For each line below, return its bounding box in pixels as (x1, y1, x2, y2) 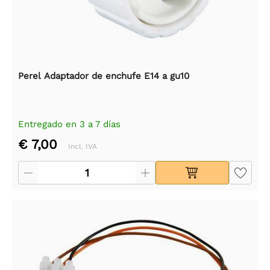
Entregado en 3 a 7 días (18, 118, 121, 130)
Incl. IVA (68, 142, 97, 151)
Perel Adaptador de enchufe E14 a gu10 (18, 70, 189, 81)
